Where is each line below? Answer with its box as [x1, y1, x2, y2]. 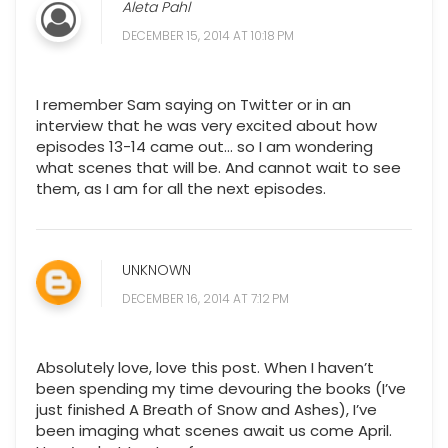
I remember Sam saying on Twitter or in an [36, 94, 351, 116]
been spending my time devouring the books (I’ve [36, 378, 406, 400]
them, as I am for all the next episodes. [36, 178, 326, 200]
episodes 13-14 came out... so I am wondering [36, 136, 373, 158]
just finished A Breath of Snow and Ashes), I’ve [36, 399, 377, 421]
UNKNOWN [122, 260, 191, 281]
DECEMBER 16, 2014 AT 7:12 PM [122, 290, 289, 308]
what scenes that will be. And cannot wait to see [36, 157, 401, 179]
